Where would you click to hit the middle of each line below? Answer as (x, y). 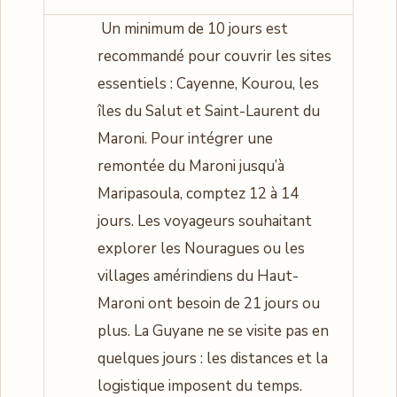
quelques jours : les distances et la (213, 358)
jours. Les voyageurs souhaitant (205, 221)
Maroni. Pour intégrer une (185, 138)
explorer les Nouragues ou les (201, 248)
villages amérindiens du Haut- (198, 276)
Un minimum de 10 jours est (193, 28)
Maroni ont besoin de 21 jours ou (209, 303)
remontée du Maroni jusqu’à (191, 166)
